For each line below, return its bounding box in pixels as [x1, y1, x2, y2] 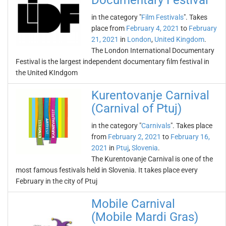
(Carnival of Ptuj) [91, 101, 182, 116]
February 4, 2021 [126, 24, 179, 32]
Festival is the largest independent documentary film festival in [16, 58, 209, 66]
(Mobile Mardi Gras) [91, 210, 198, 224]
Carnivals [141, 122, 171, 130]
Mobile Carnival [91, 197, 175, 211]
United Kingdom [154, 35, 204, 43]
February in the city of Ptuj [16, 177, 97, 185]
